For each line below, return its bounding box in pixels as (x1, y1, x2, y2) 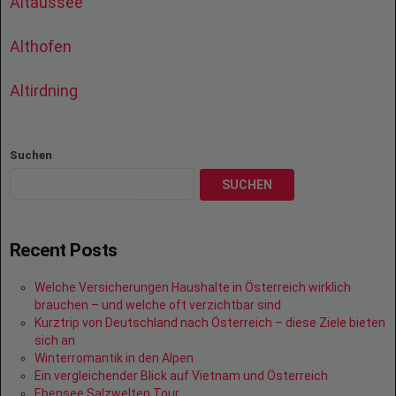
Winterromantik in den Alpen (34, 351, 194, 366)
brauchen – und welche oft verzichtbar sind (34, 298, 281, 313)
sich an (34, 333, 75, 348)
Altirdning (10, 81, 81, 100)
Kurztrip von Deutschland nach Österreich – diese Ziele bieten (34, 316, 385, 331)
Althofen (10, 37, 75, 56)
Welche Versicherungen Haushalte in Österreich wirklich (34, 280, 351, 295)
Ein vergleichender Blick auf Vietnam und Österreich (34, 369, 328, 384)
